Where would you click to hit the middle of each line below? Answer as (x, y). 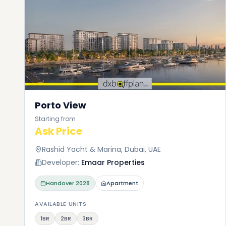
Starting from (55, 119)
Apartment (122, 183)
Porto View (61, 105)
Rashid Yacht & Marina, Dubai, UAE (101, 149)
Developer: (61, 162)
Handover (60, 183)
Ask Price (59, 131)
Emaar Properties (113, 162)
